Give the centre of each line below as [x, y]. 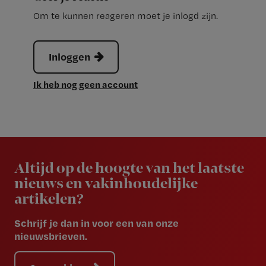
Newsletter [45, 144]
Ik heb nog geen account [85, 84]
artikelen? [49, 199]
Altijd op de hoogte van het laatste [129, 169]
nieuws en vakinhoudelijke [106, 184]
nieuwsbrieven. [51, 236]
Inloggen [69, 56]
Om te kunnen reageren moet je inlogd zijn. [126, 16]
